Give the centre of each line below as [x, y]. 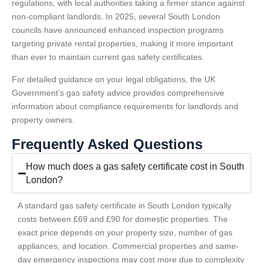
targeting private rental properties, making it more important [122, 44]
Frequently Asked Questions [107, 144]
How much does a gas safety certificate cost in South [135, 167]
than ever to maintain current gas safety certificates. [108, 57]
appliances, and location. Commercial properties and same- [128, 246]
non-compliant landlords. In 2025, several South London [116, 17]
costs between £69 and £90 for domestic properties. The [123, 219]
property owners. [43, 119]
